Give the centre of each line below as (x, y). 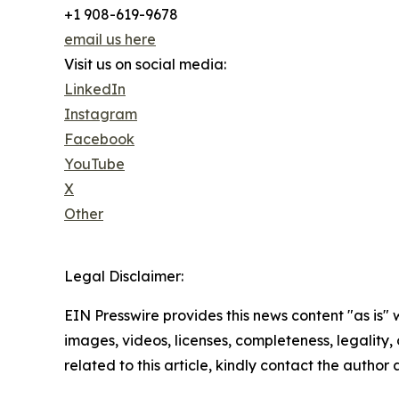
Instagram (101, 114)
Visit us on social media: (145, 64)
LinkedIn (95, 89)
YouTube (94, 163)
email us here (110, 39)
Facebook (99, 138)
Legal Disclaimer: (124, 276)
